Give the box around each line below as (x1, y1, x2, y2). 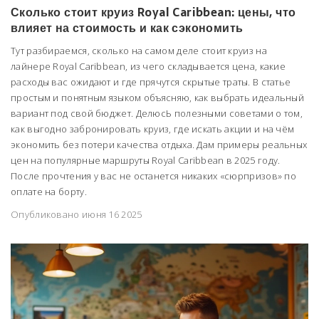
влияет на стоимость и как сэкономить (11, 19, 244, 37)
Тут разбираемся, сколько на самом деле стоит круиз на (11, 44, 267, 57)
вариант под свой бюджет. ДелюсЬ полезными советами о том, (11, 107, 303, 120)
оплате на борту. (11, 185, 87, 198)
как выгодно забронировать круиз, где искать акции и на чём (11, 122, 295, 135)
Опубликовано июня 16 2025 (11, 208, 142, 221)
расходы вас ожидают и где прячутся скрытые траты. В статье (11, 75, 291, 88)
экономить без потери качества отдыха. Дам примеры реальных (11, 138, 308, 151)
